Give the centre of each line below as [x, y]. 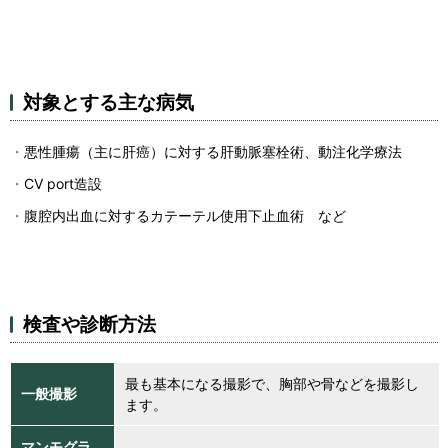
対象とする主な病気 [108, 102]
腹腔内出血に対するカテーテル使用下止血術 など [185, 215]
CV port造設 [63, 183]
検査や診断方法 [89, 324]
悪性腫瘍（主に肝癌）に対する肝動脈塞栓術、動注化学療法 [213, 151]
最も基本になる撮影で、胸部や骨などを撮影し [272, 383]
